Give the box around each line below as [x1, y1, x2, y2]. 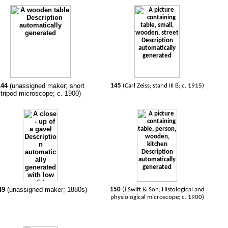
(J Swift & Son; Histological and [122, 186, 205, 193]
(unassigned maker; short [7, 82, 84, 90]
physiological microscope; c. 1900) [110, 194, 204, 201]
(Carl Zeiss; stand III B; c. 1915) [122, 82, 204, 89]
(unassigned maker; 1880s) [7, 186, 87, 193]
